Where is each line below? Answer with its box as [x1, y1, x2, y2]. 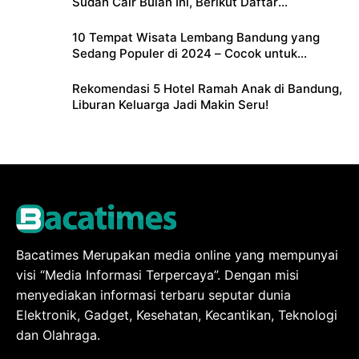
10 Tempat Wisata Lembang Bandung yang [72, 30, 320, 46]
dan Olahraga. [16, 327, 100, 344]
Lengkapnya [72, 10, 143, 26]
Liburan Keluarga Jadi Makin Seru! [72, 97, 268, 113]
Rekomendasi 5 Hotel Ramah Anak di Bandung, [72, 81, 342, 97]
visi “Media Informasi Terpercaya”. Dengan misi [16, 267, 299, 284]
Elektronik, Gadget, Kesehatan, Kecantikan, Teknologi [16, 307, 337, 324]
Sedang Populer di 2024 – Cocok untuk [72, 46, 297, 62]
